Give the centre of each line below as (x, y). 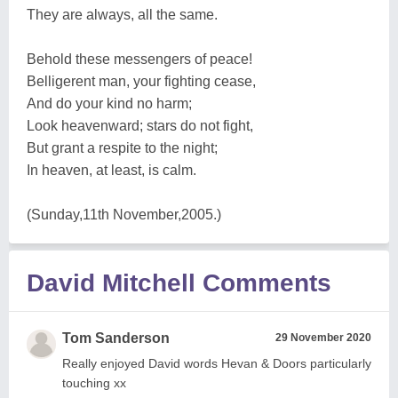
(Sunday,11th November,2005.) (124, 215)
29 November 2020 (323, 338)
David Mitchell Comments (179, 283)
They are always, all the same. (122, 15)
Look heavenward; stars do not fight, (140, 126)
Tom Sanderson (116, 338)
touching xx (94, 383)
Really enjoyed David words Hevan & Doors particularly (217, 363)
